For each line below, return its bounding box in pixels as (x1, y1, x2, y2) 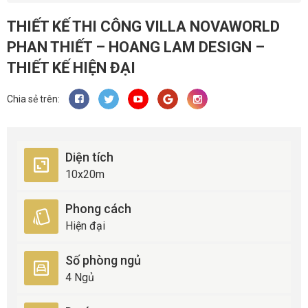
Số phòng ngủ (65, 252, 141, 267)
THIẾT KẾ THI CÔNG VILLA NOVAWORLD (7, 17, 280, 35)
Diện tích (65, 149, 113, 164)
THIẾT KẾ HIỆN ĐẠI (7, 58, 135, 76)
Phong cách (65, 201, 131, 216)
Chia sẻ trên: (7, 93, 60, 104)
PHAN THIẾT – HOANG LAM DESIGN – (7, 38, 265, 56)
